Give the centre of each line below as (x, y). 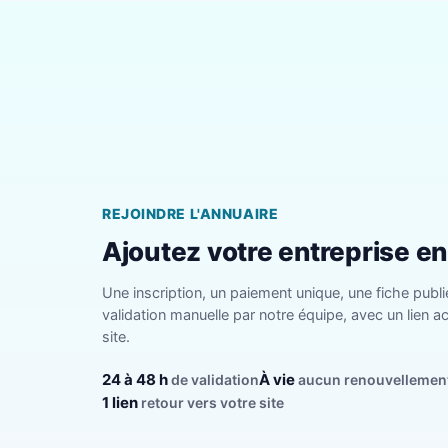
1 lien (120, 402)
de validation (213, 379)
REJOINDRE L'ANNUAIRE (190, 213)
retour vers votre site (211, 402)
